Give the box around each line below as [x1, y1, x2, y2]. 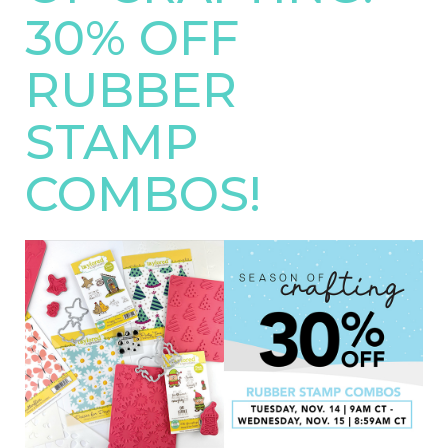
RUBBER [25, 61, 237, 119]
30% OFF [25, 9, 239, 67]
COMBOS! [25, 165, 261, 223]
